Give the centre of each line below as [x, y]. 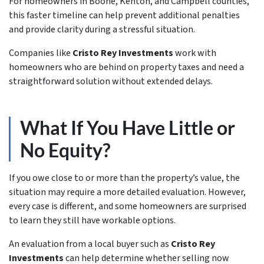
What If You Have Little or [128, 128]
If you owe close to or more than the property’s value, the [124, 178]
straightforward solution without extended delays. [111, 81]
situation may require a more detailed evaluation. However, [127, 192]
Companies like [41, 53]
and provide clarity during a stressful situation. [102, 29]
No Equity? [65, 150]
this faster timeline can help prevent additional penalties [124, 15]
